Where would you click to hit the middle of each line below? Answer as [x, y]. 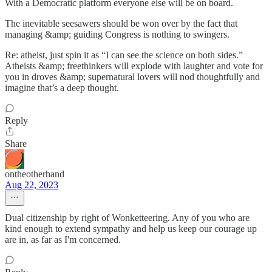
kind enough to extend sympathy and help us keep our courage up [131, 229]
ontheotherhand [35, 174]
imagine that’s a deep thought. [62, 88]
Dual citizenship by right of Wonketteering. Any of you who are [127, 218]
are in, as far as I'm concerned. [63, 240]
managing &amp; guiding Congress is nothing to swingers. [117, 34]
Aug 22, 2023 [32, 185]
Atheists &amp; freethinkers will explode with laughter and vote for [134, 66]
